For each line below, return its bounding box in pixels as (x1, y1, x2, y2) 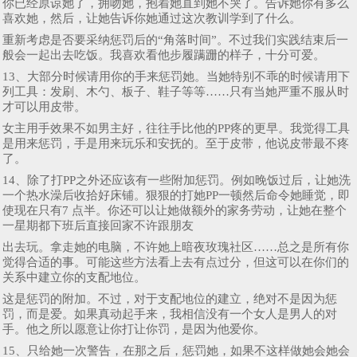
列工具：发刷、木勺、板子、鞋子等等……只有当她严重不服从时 (2, 84, 349, 98)
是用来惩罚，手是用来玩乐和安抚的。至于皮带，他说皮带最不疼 (2, 136, 349, 150)
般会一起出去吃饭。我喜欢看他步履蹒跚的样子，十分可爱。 (2, 48, 325, 61)
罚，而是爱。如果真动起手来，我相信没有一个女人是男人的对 (2, 307, 337, 320)
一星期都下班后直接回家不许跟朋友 (2, 218, 194, 232)
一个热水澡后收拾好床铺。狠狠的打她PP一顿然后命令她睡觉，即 (2, 188, 350, 202)
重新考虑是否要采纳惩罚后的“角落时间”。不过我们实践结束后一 (2, 33, 348, 46)
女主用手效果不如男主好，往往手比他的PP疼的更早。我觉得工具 (2, 121, 350, 135)
